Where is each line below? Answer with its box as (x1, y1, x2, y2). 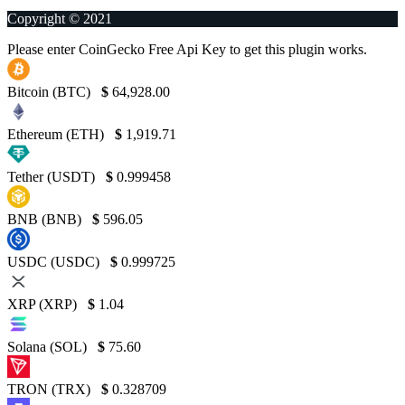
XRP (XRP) (7, 297, 80, 313)
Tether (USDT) (7, 169, 99, 185)
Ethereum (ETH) (7, 127, 108, 143)
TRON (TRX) (7, 381, 94, 398)
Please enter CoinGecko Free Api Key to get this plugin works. (7, 42, 367, 58)
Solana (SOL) (7, 339, 90, 355)
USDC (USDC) (7, 254, 103, 270)
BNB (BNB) (7, 212, 85, 228)
